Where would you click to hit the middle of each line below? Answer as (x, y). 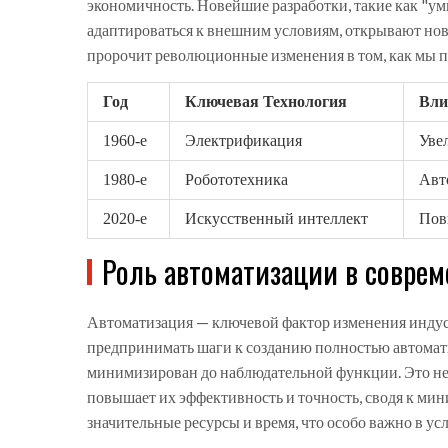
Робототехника (236, 180)
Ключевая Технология (266, 102)
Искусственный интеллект (276, 219)
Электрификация (243, 141)
